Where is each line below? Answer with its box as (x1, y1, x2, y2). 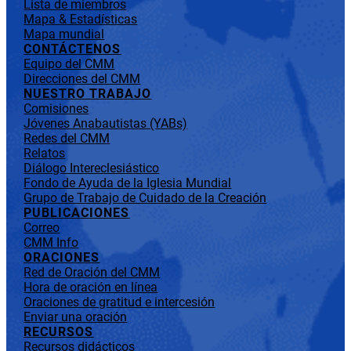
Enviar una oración (24, 309, 128, 325)
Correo (24, 220, 60, 236)
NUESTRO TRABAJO (24, 86, 152, 102)
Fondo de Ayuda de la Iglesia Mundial (24, 175, 232, 191)
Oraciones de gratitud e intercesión (24, 295, 215, 310)
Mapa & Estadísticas (24, 12, 138, 27)
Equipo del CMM (24, 56, 115, 72)
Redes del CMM (24, 131, 110, 147)
